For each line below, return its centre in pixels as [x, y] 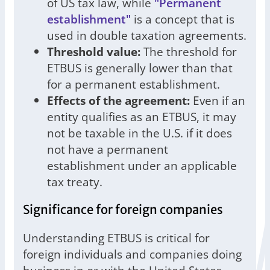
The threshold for [189, 52]
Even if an [218, 101]
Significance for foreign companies [123, 210]
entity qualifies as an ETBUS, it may [142, 117]
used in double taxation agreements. [147, 36]
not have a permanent [108, 149]
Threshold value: [94, 52]
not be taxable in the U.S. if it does [140, 133]
